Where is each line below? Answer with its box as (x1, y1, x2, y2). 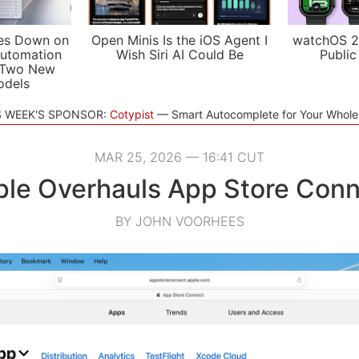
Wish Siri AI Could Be (115, 46, 244, 63)
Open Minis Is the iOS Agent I (91, 32, 268, 48)
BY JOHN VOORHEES (115, 213, 244, 229)
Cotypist (109, 107, 154, 121)
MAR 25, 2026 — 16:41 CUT (95, 149, 264, 165)
